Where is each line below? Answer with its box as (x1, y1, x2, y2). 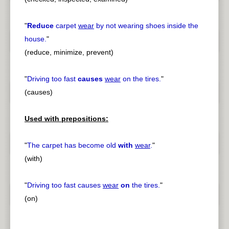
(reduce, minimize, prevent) (25, 48, 113, 57)
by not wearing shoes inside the (94, 21, 198, 30)
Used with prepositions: (25, 114, 108, 123)
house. (25, 35, 47, 43)
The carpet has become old (27, 141, 118, 150)
